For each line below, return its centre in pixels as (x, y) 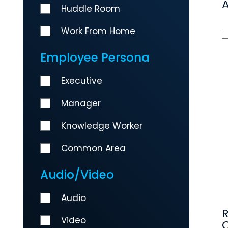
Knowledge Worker (102, 125)
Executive (82, 81)
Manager (81, 103)
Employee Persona (95, 57)
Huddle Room (91, 8)
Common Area (93, 148)
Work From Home (98, 31)
